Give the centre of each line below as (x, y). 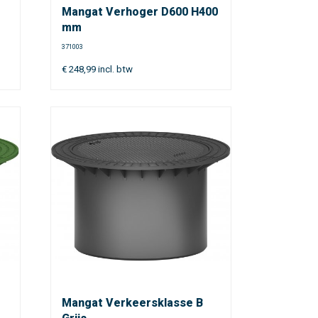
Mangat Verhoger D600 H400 (139, 12)
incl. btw (114, 69)
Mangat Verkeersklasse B (132, 303)
